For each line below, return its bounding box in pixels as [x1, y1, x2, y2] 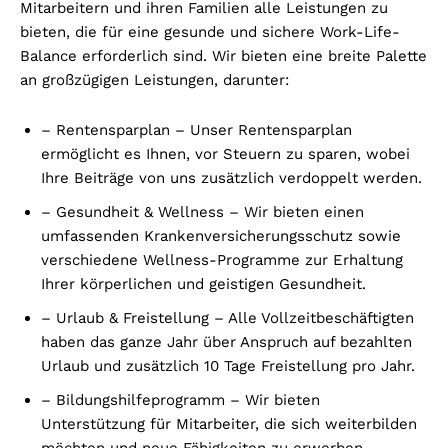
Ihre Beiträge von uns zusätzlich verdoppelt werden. [41, 168, 422, 187]
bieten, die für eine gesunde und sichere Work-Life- [20, 22, 400, 41]
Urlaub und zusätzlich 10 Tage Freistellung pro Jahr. [41, 356, 415, 375]
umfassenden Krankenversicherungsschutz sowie [41, 226, 401, 245]
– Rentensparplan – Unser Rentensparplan [41, 120, 352, 139]
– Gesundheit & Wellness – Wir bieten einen [41, 202, 364, 221]
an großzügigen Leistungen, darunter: [20, 70, 289, 89]
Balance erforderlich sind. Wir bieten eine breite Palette [20, 46, 427, 65]
